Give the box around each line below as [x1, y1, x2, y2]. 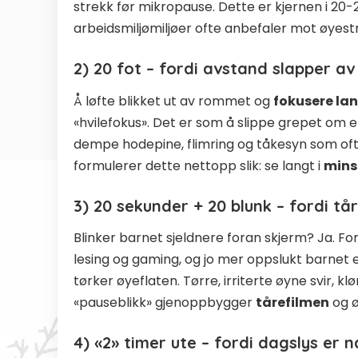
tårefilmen [256, 292, 329, 312]
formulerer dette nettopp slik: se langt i [74, 156, 324, 175]
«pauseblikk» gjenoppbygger [74, 292, 256, 312]
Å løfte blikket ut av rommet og [74, 91, 273, 110]
